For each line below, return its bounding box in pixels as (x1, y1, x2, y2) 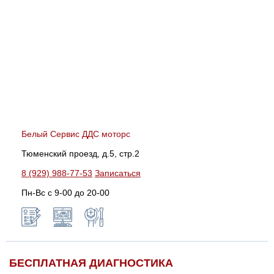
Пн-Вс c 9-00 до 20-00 (21, 187, 109, 198)
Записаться (95, 168, 141, 178)
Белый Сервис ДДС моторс (21, 128, 130, 139)
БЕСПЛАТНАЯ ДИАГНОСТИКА (9, 256, 173, 269)
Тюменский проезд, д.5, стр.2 (21, 148, 139, 158)
